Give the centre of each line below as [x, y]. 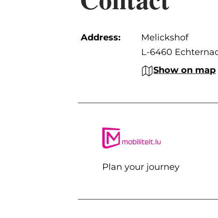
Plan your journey [141, 167]
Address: [101, 37]
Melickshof [165, 37]
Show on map [185, 70]
